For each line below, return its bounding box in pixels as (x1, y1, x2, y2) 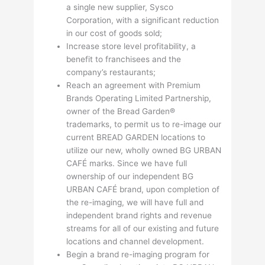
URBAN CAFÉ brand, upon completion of (66, 184, 220, 194)
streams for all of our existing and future (66, 223, 219, 233)
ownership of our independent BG (66, 171, 194, 181)
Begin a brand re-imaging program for (66, 249, 210, 259)
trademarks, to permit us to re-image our (66, 119, 222, 129)
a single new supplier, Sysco (66, 2, 174, 12)
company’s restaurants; (66, 67, 156, 77)
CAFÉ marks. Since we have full (66, 158, 188, 168)
